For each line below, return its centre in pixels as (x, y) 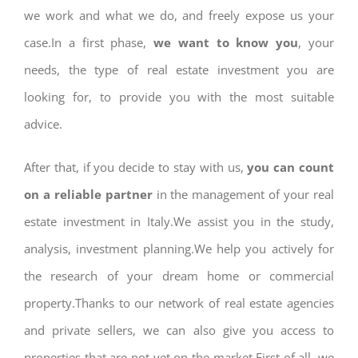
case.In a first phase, (89, 42)
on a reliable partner (88, 194)
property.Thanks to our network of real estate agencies (179, 302)
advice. (43, 123)
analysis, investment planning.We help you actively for (179, 248)
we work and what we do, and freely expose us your (179, 15)
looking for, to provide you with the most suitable (179, 96)
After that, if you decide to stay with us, (136, 167)
